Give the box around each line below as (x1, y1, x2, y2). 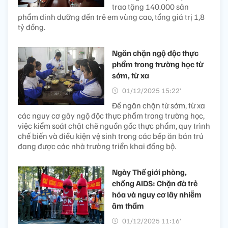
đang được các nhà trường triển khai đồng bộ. (18, 140, 176, 151)
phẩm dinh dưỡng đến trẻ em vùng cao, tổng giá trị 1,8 (18, 11, 205, 22)
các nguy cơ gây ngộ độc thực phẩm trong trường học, (18, 110, 205, 121)
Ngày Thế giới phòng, (112, 166, 187, 177)
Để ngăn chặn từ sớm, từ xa (112, 100, 205, 110)
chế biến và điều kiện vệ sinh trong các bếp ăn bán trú (18, 130, 204, 141)
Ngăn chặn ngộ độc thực (112, 47, 198, 58)
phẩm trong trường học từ (112, 59, 204, 69)
